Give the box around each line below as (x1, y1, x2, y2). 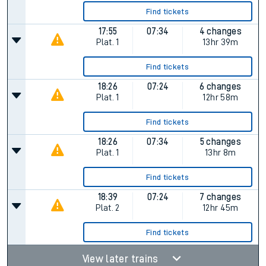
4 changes (199, 27, 242, 36)
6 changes (199, 82, 242, 91)
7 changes (199, 192, 242, 202)
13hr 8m (205, 148, 236, 157)
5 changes (199, 137, 241, 147)
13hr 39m (202, 37, 239, 47)
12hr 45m (202, 203, 239, 213)
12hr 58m (202, 93, 239, 102)
